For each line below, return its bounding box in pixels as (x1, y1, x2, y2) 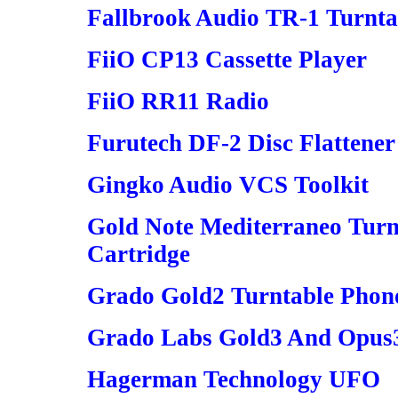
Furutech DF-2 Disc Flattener (87, 130, 395, 156)
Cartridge (87, 241, 190, 267)
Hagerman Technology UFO (87, 366, 380, 393)
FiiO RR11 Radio (87, 88, 269, 115)
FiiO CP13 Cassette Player (87, 46, 367, 73)
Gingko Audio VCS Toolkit (87, 171, 369, 198)
